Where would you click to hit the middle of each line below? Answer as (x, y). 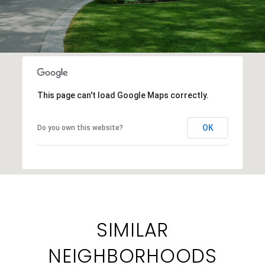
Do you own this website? (80, 127)
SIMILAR (132, 230)
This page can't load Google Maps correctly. (123, 95)
